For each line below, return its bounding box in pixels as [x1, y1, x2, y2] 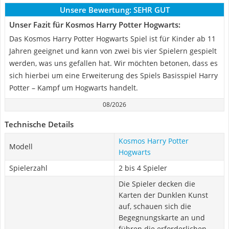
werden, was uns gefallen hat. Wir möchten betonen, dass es [9, 58, 218, 68]
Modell [9, 142, 33, 151]
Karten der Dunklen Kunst [119, 190, 208, 200]
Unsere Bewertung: [59, 5, 131, 15]
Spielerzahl [9, 163, 48, 173]
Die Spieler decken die [119, 179, 195, 189]
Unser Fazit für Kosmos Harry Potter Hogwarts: [9, 19, 180, 30]
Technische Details [5, 119, 74, 129]
